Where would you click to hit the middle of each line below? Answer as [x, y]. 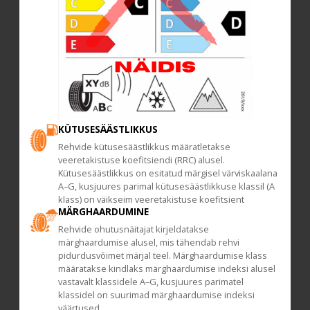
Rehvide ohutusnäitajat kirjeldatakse [134, 229]
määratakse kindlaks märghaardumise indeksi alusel [167, 269]
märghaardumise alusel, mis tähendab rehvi [149, 243]
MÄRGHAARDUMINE [103, 212]
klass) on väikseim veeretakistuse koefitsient [151, 200]
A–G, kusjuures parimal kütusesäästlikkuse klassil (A [166, 186]
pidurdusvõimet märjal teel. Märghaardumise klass [163, 256]
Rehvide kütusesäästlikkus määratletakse [144, 147]
